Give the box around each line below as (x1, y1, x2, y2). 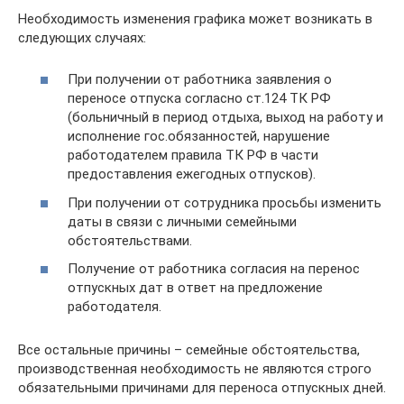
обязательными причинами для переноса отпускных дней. (18, 380, 386, 396)
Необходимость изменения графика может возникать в (18, 10, 372, 27)
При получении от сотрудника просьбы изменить (68, 194, 381, 211)
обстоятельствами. (68, 232, 192, 249)
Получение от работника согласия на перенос (68, 261, 360, 277)
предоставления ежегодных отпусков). (68, 166, 316, 182)
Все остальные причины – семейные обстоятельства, (18, 342, 360, 358)
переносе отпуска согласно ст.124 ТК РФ (68, 90, 331, 106)
